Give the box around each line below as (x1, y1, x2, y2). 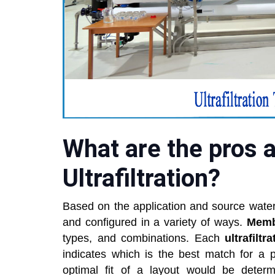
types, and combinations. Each (63, 232, 225, 245)
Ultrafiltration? (63, 164, 220, 193)
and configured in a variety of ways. (63, 216, 247, 229)
